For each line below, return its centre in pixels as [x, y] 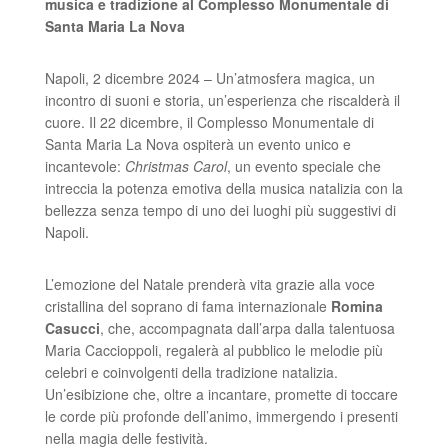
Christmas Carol [175, 166]
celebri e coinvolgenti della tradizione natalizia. [191, 372]
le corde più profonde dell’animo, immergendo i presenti [221, 416]
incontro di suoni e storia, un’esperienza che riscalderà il [222, 100]
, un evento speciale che [303, 166]
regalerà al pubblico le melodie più [272, 350]
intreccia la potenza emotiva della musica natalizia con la [223, 188]
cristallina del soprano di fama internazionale [187, 306]
